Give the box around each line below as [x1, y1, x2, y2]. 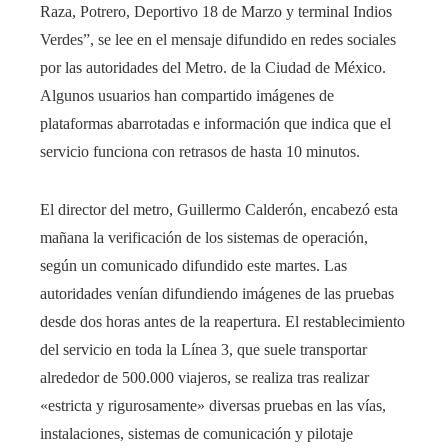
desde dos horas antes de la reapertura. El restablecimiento [40, 312, 405, 330]
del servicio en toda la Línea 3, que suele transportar [40, 340, 367, 358]
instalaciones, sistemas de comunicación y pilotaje [40, 424, 353, 442]
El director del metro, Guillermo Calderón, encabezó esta [40, 200, 398, 218]
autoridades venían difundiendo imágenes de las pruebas [40, 284, 394, 302]
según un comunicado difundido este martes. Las [40, 256, 347, 274]
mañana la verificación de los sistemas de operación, [40, 228, 368, 246]
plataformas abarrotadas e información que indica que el [40, 114, 391, 132]
